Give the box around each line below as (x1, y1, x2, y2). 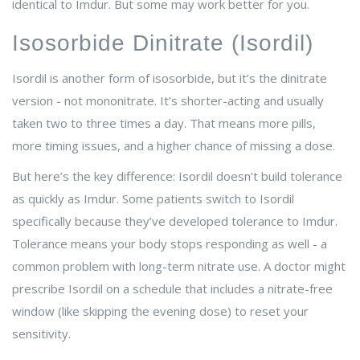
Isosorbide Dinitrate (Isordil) (12, 31, 313, 56)
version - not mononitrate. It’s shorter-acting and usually (12, 92, 324, 109)
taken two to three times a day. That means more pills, (12, 115, 316, 132)
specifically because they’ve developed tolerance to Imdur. (12, 213, 337, 230)
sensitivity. (12, 325, 71, 342)
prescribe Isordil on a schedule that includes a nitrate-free (12, 280, 333, 297)
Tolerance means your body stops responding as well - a (12, 235, 327, 252)
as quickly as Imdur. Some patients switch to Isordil (12, 190, 294, 207)
